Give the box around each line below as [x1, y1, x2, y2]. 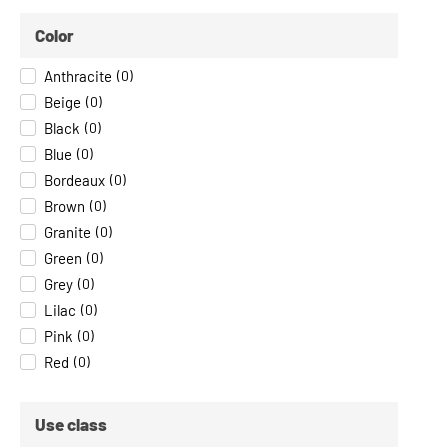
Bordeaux [44, 170, 105, 189]
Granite [44, 222, 91, 241]
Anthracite [44, 66, 112, 85]
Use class [35, 414, 107, 435]
